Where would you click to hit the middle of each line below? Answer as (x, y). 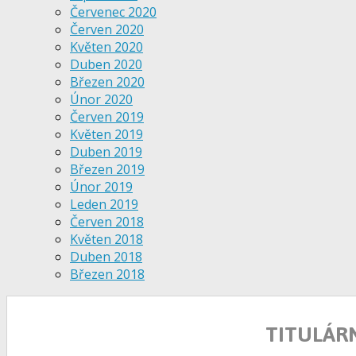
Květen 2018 (106, 240)
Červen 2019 (107, 117)
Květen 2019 (106, 135)
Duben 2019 (106, 152)
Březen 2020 (107, 82)
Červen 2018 (107, 222)
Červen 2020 (107, 30)
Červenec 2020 (113, 12)
